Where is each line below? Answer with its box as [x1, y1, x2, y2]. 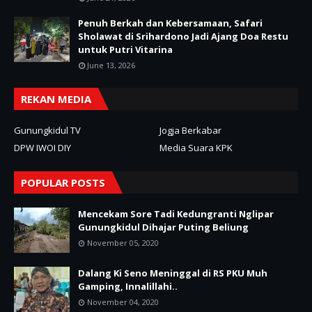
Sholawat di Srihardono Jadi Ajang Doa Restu [78, 29, 288, 42]
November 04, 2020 [87, 296, 159, 307]
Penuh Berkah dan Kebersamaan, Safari [78, 16, 263, 29]
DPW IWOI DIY [14, 141, 71, 154]
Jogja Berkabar [159, 123, 221, 136]
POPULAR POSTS [21, 175, 105, 189]
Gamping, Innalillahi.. [78, 279, 178, 292]
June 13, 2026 [87, 59, 135, 70]
